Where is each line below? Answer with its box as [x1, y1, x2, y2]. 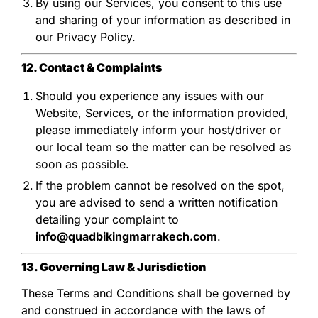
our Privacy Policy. [35, 29, 136, 44]
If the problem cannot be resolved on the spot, [35, 177, 285, 192]
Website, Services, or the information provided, [35, 105, 289, 120]
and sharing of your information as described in [35, 12, 290, 27]
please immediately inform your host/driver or [35, 122, 281, 137]
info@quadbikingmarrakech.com [35, 229, 217, 243]
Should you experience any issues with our [35, 88, 264, 103]
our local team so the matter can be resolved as [35, 139, 291, 154]
